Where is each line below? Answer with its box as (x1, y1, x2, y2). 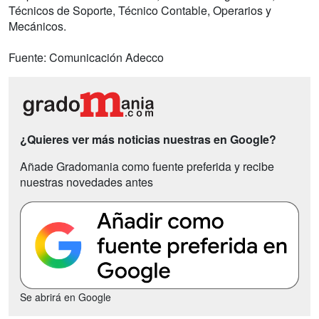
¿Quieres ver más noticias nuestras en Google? (20, 131, 276, 148)
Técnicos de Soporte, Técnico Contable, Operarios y (9, 2, 271, 19)
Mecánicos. (9, 18, 66, 35)
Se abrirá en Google (20, 290, 111, 305)
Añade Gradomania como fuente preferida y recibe (20, 158, 274, 175)
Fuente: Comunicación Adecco (9, 49, 164, 66)
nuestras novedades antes (20, 174, 153, 191)
